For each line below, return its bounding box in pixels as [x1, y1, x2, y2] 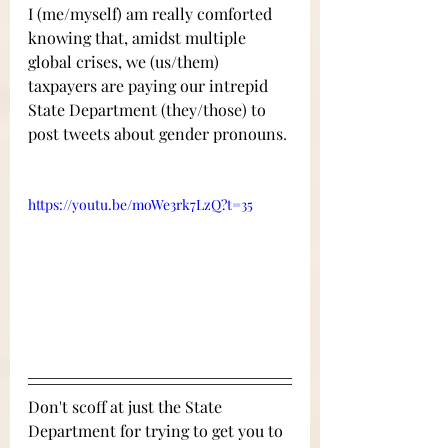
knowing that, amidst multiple [28, 26, 250, 48]
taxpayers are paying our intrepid [28, 74, 272, 96]
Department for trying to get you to [28, 420, 287, 442]
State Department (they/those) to [28, 98, 270, 120]
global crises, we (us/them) [28, 50, 223, 72]
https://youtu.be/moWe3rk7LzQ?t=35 [28, 194, 253, 214]
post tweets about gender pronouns [28, 122, 283, 144]
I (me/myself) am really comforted [28, 2, 276, 24]
